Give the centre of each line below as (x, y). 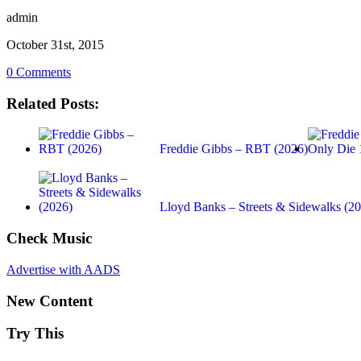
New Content (50, 301)
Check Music (49, 239)
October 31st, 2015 (55, 45)
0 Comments (39, 72)
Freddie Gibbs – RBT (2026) (234, 149)
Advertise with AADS (63, 269)
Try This (35, 334)
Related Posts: (53, 103)
